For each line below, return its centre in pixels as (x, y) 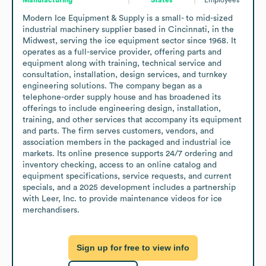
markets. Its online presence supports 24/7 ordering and (128, 153)
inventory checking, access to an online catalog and (120, 165)
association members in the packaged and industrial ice (127, 142)
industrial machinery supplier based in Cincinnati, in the (128, 29)
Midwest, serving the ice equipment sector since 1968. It (129, 41)
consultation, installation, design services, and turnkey (125, 75)
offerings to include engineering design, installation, (122, 108)
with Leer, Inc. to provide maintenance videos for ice (122, 199)
